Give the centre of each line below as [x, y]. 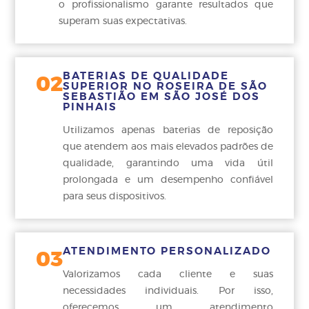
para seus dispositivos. [115, 197]
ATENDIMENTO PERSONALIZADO [167, 252]
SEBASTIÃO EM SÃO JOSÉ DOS [162, 97]
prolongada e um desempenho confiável [168, 180]
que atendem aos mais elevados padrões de [168, 147]
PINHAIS [90, 108]
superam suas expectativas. [123, 22]
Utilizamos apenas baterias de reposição [168, 131]
